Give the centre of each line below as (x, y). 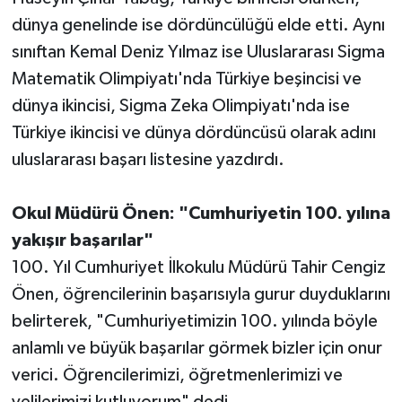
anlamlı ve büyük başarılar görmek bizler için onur (197, 348)
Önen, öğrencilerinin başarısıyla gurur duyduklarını (201, 294)
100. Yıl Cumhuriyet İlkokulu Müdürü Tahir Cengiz (198, 267)
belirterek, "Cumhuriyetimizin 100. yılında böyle (194, 321)
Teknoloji (82, 42)
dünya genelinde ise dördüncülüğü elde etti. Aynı (198, 25)
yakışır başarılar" (82, 240)
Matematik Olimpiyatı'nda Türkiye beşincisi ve (186, 79)
